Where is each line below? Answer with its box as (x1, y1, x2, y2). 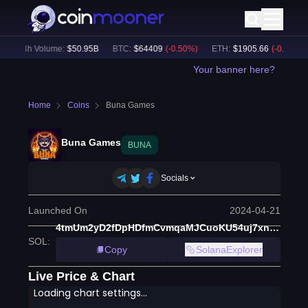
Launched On (27, 205, 87, 216)
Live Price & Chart (27, 269, 135, 283)
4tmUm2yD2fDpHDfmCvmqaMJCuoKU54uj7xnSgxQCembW (269, 222, 279, 233)
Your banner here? (192, 64, 275, 75)
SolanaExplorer (196, 244, 263, 255)
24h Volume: (9, 44, 56, 54)
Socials (161, 173, 188, 183)
